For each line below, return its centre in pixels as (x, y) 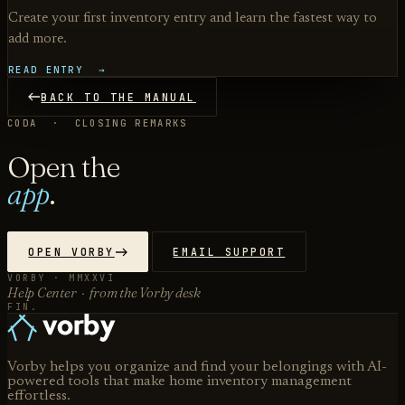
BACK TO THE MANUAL (118, 97)
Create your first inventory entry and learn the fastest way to (193, 18)
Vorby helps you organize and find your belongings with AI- (197, 367)
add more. (38, 39)
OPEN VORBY (71, 252)
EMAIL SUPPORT (229, 252)
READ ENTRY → (58, 70)
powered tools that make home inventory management (179, 381)
